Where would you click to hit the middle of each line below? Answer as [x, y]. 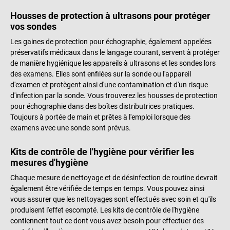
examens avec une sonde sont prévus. [71, 128]
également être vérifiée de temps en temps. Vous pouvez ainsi [107, 189]
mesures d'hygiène [49, 163]
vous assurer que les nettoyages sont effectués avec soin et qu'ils [113, 199]
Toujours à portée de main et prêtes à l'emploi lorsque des [100, 117]
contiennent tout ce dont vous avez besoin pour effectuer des [107, 221]
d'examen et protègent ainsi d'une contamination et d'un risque [109, 85]
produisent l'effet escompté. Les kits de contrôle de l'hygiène [105, 210]
